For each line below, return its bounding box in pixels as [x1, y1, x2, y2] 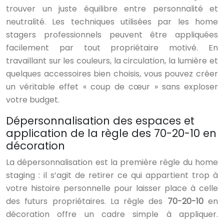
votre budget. [6, 94, 59, 106]
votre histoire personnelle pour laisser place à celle [6, 182, 218, 194]
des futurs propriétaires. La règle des [6, 195, 167, 207]
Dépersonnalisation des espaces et [6, 113, 194, 128]
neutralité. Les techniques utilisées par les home [6, 16, 218, 28]
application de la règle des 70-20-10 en [6, 126, 216, 141]
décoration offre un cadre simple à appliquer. [6, 208, 218, 220]
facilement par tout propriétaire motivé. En [6, 42, 218, 54]
